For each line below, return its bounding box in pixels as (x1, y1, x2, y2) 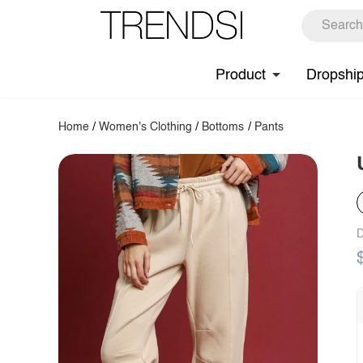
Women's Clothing (99, 122, 193, 133)
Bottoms (202, 122, 245, 133)
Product (216, 67, 266, 83)
